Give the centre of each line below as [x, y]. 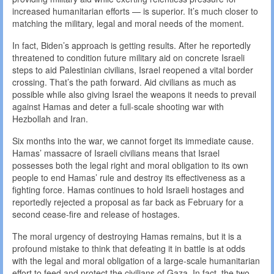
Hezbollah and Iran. [50, 119]
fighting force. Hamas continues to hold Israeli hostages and [128, 190]
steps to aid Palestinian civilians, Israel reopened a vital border [133, 70]
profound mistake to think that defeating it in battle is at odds [129, 249]
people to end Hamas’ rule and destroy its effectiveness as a [129, 178]
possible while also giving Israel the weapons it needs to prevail [134, 94]
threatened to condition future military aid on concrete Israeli [128, 58]
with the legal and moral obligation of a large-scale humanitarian [136, 261]
